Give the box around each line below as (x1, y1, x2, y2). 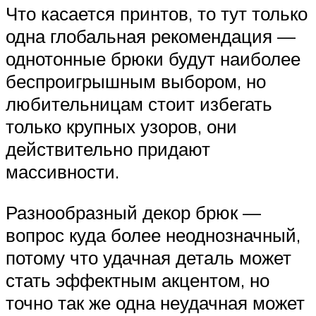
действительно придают (6, 138, 210, 161)
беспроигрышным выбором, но (6, 70, 266, 93)
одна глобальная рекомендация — (6, 25, 296, 48)
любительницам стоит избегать (6, 92, 272, 116)
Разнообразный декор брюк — (6, 200, 261, 224)
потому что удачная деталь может (6, 245, 291, 269)
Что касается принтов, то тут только (6, 2, 308, 25)
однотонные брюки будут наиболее (6, 47, 300, 71)
